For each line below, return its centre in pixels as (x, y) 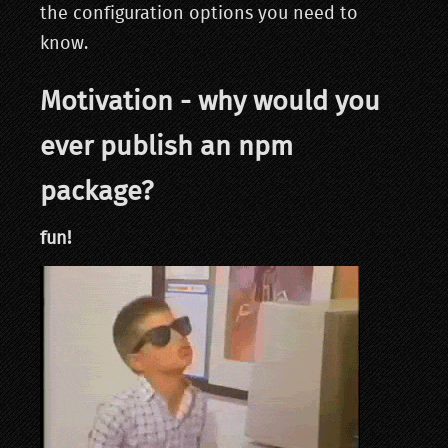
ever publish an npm (166, 146)
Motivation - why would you (210, 101)
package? (96, 191)
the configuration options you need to (199, 14)
